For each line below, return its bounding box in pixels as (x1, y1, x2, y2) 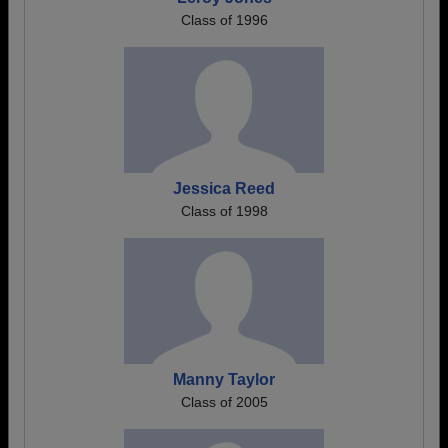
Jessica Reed (173, 180, 275, 197)
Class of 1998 (180, 203, 268, 219)
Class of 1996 (180, 12, 268, 28)
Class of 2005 (180, 394, 268, 410)
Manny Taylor (173, 371, 275, 388)
